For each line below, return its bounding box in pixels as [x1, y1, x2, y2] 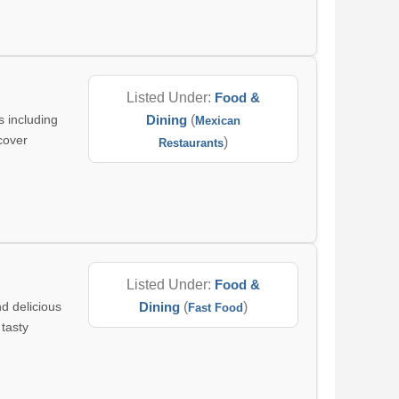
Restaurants [158, 136, 224, 150]
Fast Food [187, 301, 243, 314]
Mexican [194, 114, 240, 127]
